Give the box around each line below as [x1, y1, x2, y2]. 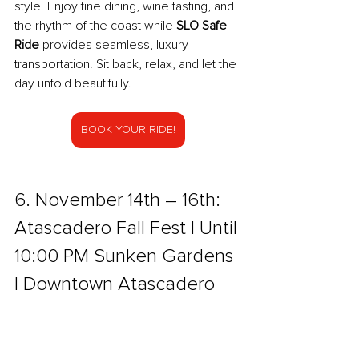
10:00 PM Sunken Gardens [14, 247, 238, 267]
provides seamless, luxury [39, 38, 192, 52]
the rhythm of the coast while [14, 19, 176, 33]
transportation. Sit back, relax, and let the [14, 58, 240, 71]
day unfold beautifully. [14, 77, 131, 91]
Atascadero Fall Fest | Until [14, 219, 242, 239]
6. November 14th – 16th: [14, 191, 225, 211]
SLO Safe [176, 19, 230, 33]
